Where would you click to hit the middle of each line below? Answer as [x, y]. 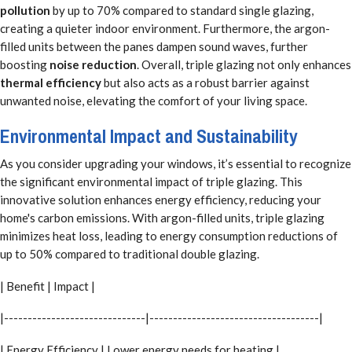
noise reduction [93, 64]
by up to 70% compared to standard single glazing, [182, 10]
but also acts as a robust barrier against [205, 82]
